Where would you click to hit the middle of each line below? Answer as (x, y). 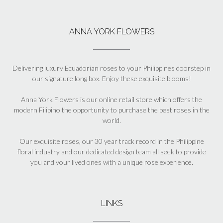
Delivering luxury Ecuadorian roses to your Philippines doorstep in (111, 68)
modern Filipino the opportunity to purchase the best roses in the (111, 110)
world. (111, 120)
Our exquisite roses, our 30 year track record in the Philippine (111, 141)
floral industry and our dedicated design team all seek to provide (111, 152)
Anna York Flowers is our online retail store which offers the (111, 100)
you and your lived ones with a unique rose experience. (111, 162)
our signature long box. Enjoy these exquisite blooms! (111, 79)
